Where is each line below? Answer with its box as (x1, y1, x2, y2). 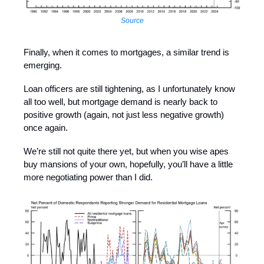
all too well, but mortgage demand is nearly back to (24, 96, 217, 107)
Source (120, 16, 144, 25)
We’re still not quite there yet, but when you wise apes (24, 146, 229, 156)
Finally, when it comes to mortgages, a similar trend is (24, 47, 229, 57)
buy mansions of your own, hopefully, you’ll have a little (24, 159, 233, 169)
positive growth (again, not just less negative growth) (24, 109, 224, 120)
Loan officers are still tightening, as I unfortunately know (24, 83, 235, 94)
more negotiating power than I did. (24, 171, 153, 182)
